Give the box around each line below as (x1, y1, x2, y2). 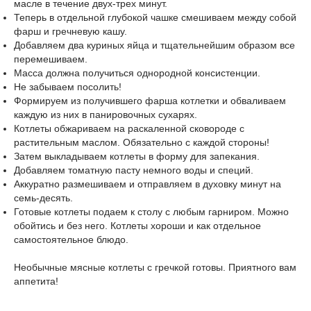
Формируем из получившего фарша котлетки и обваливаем (14, 95, 286, 106)
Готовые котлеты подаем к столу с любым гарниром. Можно (14, 206, 289, 217)
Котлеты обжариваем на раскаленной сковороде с (14, 123, 244, 134)
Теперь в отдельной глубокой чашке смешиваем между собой (14, 12, 296, 23)
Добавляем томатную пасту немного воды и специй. (14, 165, 253, 176)
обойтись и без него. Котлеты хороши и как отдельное (14, 220, 261, 231)
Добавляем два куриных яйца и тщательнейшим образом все (14, 40, 295, 51)
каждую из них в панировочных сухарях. (14, 109, 197, 120)
